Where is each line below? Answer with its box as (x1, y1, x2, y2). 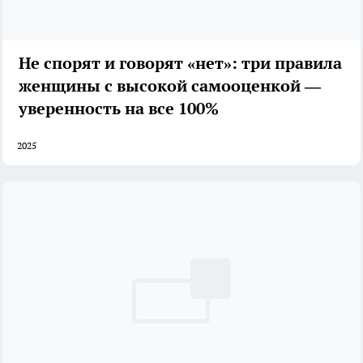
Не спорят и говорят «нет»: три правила (19, 53, 342, 75)
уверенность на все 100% (19, 98, 219, 120)
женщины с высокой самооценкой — (19, 75, 321, 97)
